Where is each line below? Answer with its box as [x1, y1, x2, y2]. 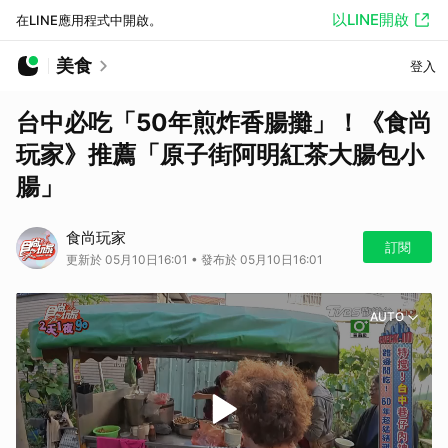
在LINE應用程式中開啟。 [16, 12, 162, 28]
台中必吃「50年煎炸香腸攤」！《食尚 [16, 108, 432, 137]
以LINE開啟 [332, 10, 409, 29]
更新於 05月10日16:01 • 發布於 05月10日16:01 [66, 252, 323, 267]
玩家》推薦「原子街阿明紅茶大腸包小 [16, 140, 424, 169]
